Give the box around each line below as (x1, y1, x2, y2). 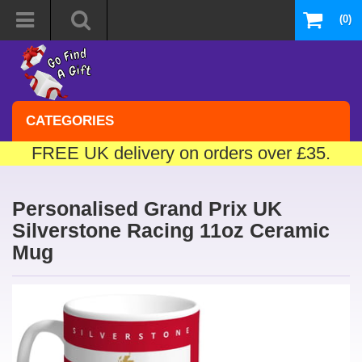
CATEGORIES (26, 113, 114, 128)
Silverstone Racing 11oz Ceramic (12, 219, 330, 242)
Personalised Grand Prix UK (12, 197, 282, 220)
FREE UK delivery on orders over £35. (32, 144, 330, 163)
